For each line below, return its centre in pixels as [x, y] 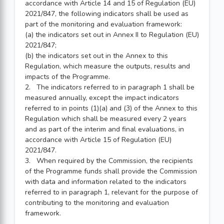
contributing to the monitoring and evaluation [97, 203]
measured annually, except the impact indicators [102, 98]
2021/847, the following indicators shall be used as [107, 14]
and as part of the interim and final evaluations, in [104, 129]
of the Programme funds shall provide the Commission [111, 171]
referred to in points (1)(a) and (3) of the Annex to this [111, 108]
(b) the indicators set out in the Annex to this [96, 56]
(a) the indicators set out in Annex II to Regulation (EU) [112, 35]
